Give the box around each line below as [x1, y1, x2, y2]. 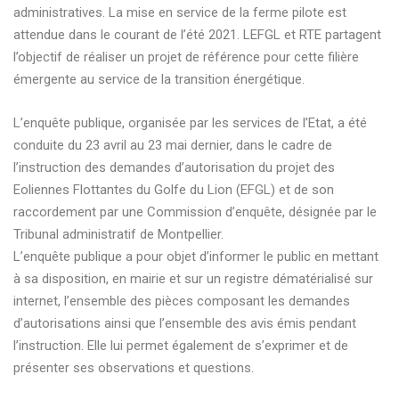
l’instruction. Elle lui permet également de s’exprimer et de [13, 337, 348, 354]
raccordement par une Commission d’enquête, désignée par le [13, 203, 377, 220]
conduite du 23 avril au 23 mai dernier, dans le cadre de [13, 136, 332, 153]
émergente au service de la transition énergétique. [13, 70, 305, 87]
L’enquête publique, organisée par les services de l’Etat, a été [13, 114, 367, 131]
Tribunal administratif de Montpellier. [13, 225, 224, 242]
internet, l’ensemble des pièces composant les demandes [13, 292, 350, 309]
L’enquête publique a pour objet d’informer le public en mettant [13, 248, 379, 265]
